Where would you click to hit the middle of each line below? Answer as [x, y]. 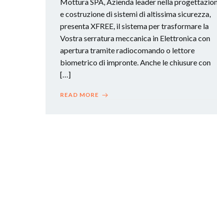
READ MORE [79, 95]
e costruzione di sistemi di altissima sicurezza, [135, 14]
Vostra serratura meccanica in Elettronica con [135, 38]
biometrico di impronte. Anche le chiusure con [135, 62]
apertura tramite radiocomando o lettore [127, 50]
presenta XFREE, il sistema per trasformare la [134, 26]
